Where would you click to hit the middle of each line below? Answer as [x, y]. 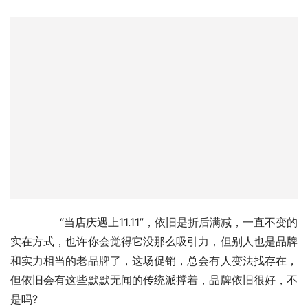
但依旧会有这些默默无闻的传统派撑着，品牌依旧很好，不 [154, 279]
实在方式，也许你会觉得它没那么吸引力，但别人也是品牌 [154, 241]
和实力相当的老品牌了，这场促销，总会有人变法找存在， [154, 260]
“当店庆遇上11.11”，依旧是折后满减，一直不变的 [24, 222]
